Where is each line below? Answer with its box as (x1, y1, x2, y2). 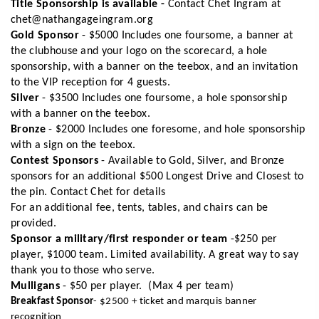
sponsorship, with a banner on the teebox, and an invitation (11, 61, 298, 73)
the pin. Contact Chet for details (11, 186, 166, 198)
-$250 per (227, 233, 278, 245)
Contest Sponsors (11, 155, 99, 167)
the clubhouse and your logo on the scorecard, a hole (11, 45, 268, 57)
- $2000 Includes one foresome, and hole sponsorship (45, 123, 305, 135)
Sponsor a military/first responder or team (11, 233, 228, 245)
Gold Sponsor (11, 29, 79, 41)
